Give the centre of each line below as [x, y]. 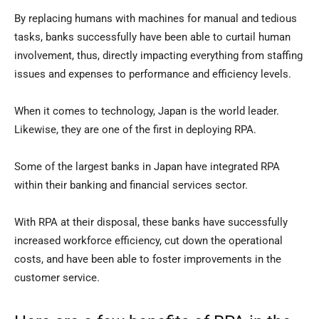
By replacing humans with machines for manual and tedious [156, 19]
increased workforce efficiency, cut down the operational [148, 241]
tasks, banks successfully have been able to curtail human [152, 37]
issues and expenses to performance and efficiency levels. [153, 74]
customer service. [57, 278]
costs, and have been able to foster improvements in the [148, 260]
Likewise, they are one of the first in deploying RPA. [135, 130]
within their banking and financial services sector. [131, 185]
